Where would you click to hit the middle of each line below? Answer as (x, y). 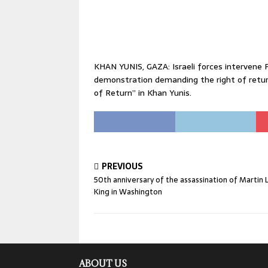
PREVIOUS (122, 166)
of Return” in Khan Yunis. (143, 93)
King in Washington (128, 192)
